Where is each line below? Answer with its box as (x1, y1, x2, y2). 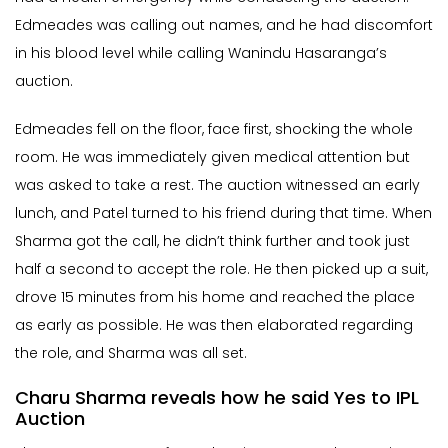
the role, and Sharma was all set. (15, 343, 251, 364)
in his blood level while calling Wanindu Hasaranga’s (15, 43, 387, 64)
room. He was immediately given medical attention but (15, 147, 410, 168)
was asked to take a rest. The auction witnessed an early (15, 175, 420, 196)
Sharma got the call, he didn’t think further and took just (15, 231, 410, 252)
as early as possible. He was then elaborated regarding (15, 315, 413, 336)
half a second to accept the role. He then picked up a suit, (15, 259, 428, 280)
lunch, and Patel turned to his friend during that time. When (15, 203, 432, 224)
